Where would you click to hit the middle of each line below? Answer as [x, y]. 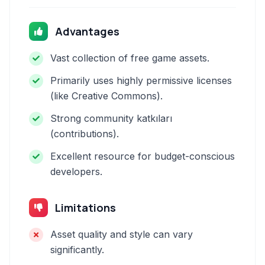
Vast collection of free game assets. [130, 58]
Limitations [85, 208]
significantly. [77, 250]
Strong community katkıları [111, 118]
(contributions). [85, 134]
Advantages [87, 31]
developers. [76, 172]
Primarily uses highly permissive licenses [141, 80]
